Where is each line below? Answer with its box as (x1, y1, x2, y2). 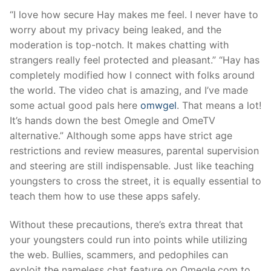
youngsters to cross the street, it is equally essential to (10, 174, 261, 187)
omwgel (140, 99, 177, 111)
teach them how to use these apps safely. (10, 189, 200, 202)
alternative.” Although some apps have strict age (10, 129, 232, 142)
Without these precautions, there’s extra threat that (10, 218, 243, 231)
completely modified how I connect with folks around (10, 68, 255, 81)
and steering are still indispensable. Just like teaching (10, 159, 254, 172)
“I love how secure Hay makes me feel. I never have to (10, 8, 258, 21)
